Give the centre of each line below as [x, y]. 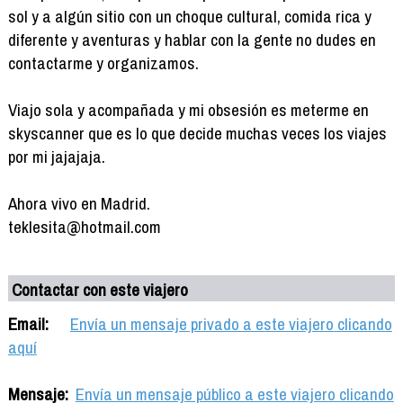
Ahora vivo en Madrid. [79, 203]
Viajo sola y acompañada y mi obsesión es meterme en [188, 109]
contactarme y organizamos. [103, 63]
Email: [28, 323]
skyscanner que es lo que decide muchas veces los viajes [197, 133]
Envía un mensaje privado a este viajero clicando [231, 323]
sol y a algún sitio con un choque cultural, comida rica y [189, 16]
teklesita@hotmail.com [84, 226]
